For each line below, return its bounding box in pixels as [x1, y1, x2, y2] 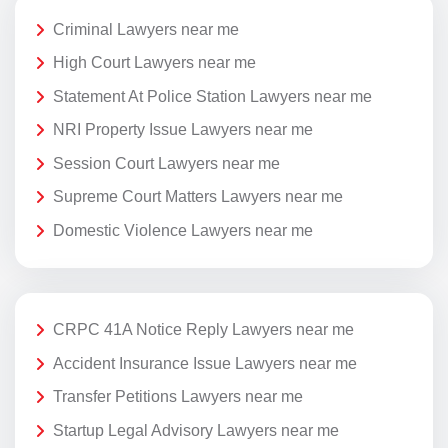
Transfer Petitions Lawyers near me [53, 388, 303, 406]
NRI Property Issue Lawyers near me [53, 121, 313, 139]
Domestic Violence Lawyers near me [53, 222, 313, 240]
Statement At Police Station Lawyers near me [53, 87, 372, 105]
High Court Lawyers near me [53, 54, 256, 72]
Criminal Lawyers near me [53, 20, 239, 38]
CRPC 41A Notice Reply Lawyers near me [53, 321, 354, 339]
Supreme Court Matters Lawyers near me [53, 188, 343, 206]
